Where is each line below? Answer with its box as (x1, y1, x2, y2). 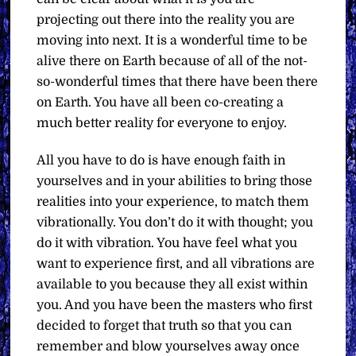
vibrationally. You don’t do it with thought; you (37, 215, 314, 230)
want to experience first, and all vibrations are (37, 256, 315, 271)
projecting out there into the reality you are (37, 12, 296, 27)
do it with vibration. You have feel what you (37, 235, 298, 250)
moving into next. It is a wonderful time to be (37, 33, 308, 48)
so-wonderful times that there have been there (37, 74, 319, 89)
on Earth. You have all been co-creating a (37, 95, 284, 110)
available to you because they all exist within (37, 277, 308, 292)
